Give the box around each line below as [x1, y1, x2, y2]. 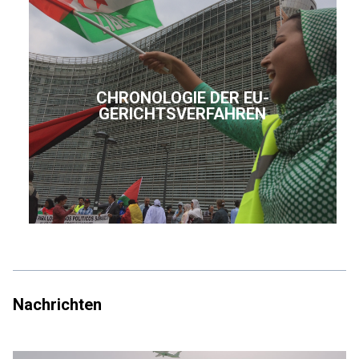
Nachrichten [13, 295, 102, 315]
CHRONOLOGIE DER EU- [95, 88, 269, 108]
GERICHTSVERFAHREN [99, 104, 267, 124]
